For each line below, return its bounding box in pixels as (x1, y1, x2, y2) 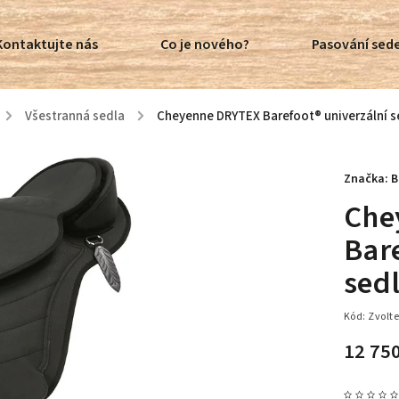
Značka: (343, 170, 391, 188)
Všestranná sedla (25, 107, 125, 126)
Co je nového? (160, 35, 249, 54)
